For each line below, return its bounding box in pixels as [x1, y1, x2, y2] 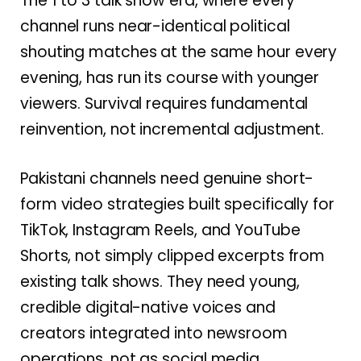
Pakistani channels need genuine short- [20, 167, 314, 189]
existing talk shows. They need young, [20, 270, 300, 293]
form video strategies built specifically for [20, 193, 334, 215]
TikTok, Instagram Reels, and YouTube [20, 218, 301, 241]
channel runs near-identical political [20, 15, 290, 37]
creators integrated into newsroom [20, 322, 288, 344]
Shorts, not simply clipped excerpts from [20, 244, 326, 267]
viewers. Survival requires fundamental [20, 92, 309, 114]
